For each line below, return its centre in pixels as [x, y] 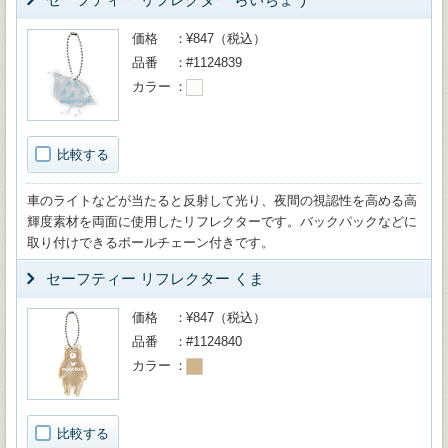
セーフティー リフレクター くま [155, 278]
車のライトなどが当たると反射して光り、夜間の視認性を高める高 [222, 200]
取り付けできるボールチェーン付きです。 [150, 242]
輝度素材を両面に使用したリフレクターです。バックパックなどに [222, 221]
